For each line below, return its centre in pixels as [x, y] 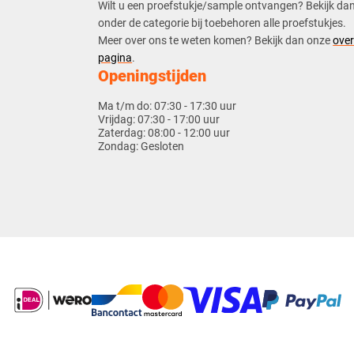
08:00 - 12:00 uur [189, 132]
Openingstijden [153, 76]
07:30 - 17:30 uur [196, 105]
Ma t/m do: [126, 105]
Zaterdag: [123, 132]
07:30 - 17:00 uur [179, 119]
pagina [115, 58]
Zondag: [120, 146]
